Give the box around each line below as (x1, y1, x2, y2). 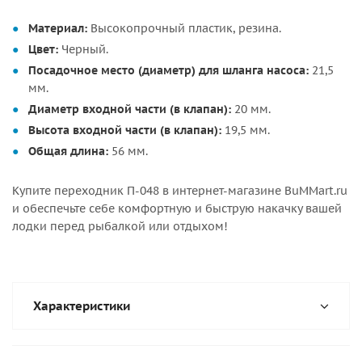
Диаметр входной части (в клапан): (28, 102, 231, 116)
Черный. (58, 42, 108, 57)
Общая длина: (28, 144, 108, 158)
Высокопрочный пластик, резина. (87, 21, 281, 36)
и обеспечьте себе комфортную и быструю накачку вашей (12, 201, 342, 216)
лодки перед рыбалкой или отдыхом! (12, 219, 228, 234)
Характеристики (33, 298, 130, 314)
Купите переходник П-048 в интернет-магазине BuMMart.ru (12, 183, 347, 198)
